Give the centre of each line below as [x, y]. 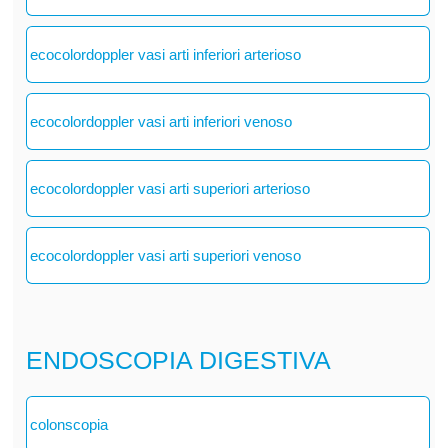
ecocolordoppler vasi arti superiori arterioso [169, 188]
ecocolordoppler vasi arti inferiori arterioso [165, 54]
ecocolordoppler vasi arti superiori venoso [165, 255]
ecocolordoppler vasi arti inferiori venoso [160, 121]
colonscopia [68, 424]
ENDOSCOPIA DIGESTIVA [178, 360]
